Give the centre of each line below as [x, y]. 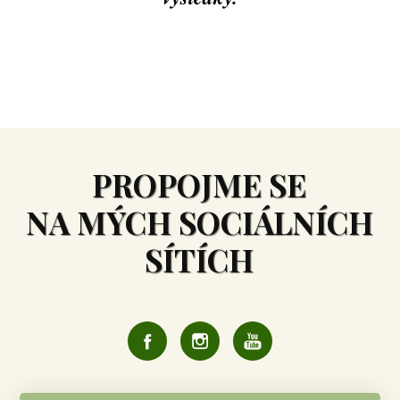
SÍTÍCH [200, 260]
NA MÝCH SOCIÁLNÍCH [199, 222]
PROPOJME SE [200, 185]
